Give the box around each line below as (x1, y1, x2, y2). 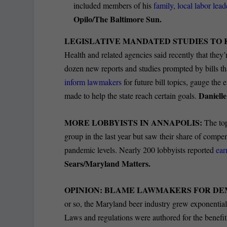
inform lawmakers (64, 77, 122, 88)
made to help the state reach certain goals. (64, 90, 197, 101)
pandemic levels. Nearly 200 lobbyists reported (64, 144, 216, 155)
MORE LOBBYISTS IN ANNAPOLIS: (64, 116, 205, 128)
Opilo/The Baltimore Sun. (73, 13, 162, 25)
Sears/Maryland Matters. (64, 157, 151, 169)
